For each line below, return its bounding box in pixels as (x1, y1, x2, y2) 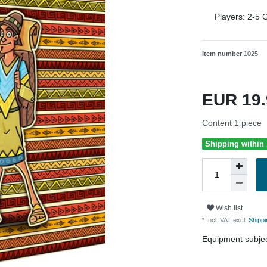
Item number (202, 49, 244, 57)
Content (202, 117, 234, 128)
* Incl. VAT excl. (202, 216, 247, 224)
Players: (215, 11, 245, 21)
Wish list (216, 203, 243, 212)
